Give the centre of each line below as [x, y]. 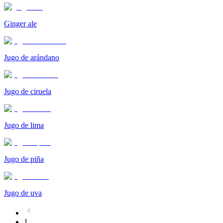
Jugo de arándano [32, 58]
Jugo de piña [24, 159]
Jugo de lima [24, 125]
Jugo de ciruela [28, 92]
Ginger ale [20, 24]
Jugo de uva [23, 193]
